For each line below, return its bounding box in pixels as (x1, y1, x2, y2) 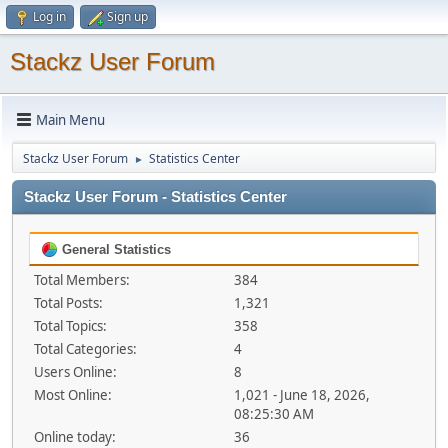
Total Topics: (34, 317, 107, 335)
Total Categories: (34, 340, 137, 358)
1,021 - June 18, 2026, (233, 386, 370, 404)
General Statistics (58, 242, 171, 257)
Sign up (107, 8, 148, 25)
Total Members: (34, 271, 130, 289)
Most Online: (34, 386, 112, 404)
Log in (33, 8, 66, 25)
